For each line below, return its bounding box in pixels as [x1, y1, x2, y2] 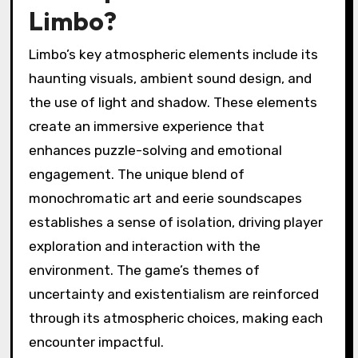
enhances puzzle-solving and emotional [28, 142, 282, 159]
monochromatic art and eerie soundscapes [28, 190, 302, 207]
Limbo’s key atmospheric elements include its [28, 46, 318, 63]
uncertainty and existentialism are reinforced [28, 286, 319, 303]
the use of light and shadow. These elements [28, 94, 317, 111]
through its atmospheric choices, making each [28, 310, 323, 327]
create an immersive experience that [28, 118, 265, 135]
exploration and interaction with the [28, 238, 261, 255]
